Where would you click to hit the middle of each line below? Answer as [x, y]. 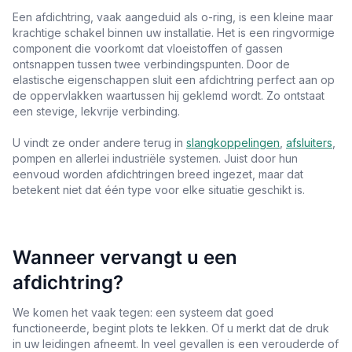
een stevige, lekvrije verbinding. [96, 111]
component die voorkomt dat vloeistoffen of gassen [148, 48]
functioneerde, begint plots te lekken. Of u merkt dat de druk [171, 328]
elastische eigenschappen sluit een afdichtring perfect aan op [174, 79]
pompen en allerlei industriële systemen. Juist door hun [155, 158]
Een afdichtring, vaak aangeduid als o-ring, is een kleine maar [173, 16]
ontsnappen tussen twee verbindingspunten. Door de [151, 64]
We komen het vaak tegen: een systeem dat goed [143, 312]
